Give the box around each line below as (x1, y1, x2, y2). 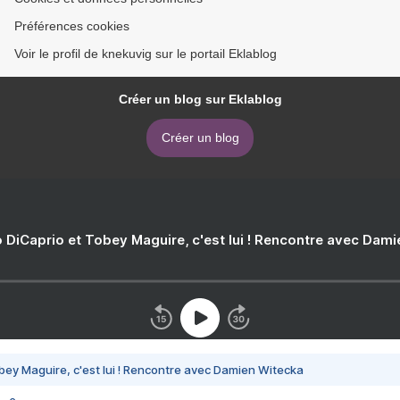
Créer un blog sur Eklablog (118, 91, 282, 106)
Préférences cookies (14, 18, 129, 33)
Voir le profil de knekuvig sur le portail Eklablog (14, 46, 277, 61)
